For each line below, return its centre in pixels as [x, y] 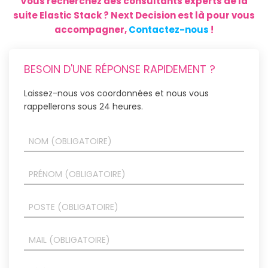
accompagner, [92, 29]
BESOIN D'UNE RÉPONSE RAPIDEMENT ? [120, 69]
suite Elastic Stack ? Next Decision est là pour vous [134, 15]
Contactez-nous [169, 29]
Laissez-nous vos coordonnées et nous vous [116, 93]
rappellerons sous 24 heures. [83, 106]
